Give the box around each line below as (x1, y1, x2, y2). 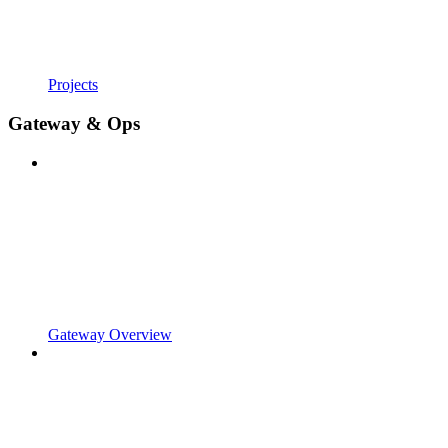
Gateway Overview (48, 325, 172, 343)
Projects (48, 76, 98, 94)
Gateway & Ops (8, 112, 140, 134)
